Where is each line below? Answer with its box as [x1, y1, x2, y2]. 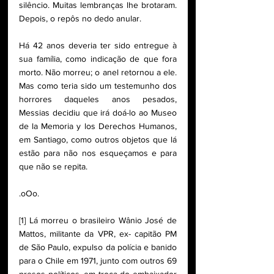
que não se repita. [19, 161, 90, 172]
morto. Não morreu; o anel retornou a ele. [19, 67, 177, 78]
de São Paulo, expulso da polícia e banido [19, 242, 177, 253]
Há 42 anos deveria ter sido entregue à [19, 40, 177, 51]
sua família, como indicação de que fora [19, 54, 177, 64]
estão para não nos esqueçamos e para [19, 148, 177, 158]
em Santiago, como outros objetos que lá [19, 135, 177, 145]
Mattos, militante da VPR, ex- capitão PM [19, 229, 177, 239]
